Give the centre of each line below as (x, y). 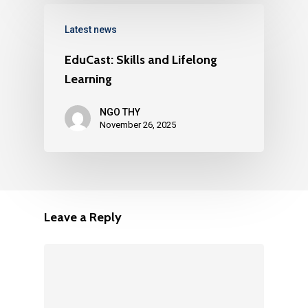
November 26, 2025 (138, 124)
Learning (88, 79)
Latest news (91, 29)
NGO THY (120, 112)
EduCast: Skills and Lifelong (141, 59)
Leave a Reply (83, 218)
